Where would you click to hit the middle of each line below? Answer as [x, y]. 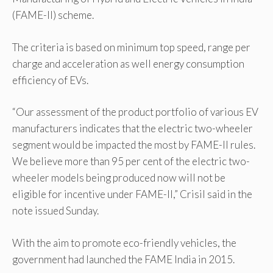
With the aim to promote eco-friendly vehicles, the [124, 243]
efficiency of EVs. [50, 80]
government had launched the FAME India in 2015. [123, 259]
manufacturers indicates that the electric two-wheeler [133, 129]
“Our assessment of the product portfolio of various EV [135, 112]
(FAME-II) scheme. [53, 15]
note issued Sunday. [55, 211]
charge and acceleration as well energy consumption [128, 63]
